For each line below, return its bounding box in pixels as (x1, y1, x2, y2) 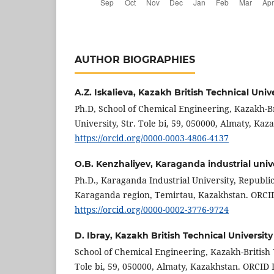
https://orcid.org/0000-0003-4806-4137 (75, 131, 229, 144)
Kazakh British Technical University (115, 229, 273, 241)
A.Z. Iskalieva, (75, 86, 138, 98)
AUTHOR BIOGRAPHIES (75, 53, 195, 65)
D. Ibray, (75, 229, 115, 241)
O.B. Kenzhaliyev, (75, 158, 155, 169)
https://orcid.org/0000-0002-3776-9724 (75, 203, 229, 215)
